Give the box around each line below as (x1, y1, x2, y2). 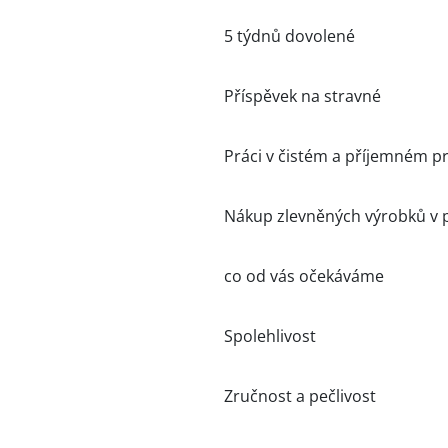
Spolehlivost (224, 325, 316, 347)
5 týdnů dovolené (224, 25, 355, 47)
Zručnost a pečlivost (224, 385, 376, 407)
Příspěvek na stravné (224, 85, 381, 107)
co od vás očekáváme (224, 265, 384, 287)
